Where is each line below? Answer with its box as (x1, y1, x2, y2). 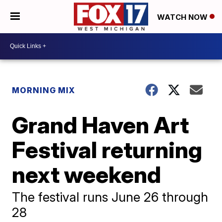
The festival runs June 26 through (12, 189, 209, 205)
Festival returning (12, 135, 203, 164)
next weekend (12, 160, 162, 188)
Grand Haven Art (12, 111, 189, 139)
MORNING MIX (12, 85, 76, 95)
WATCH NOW (157, 12, 210, 22)
